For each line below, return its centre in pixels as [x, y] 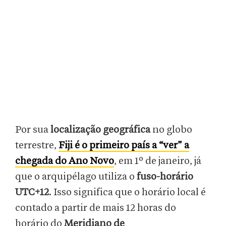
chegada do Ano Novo [65, 161]
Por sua [33, 130]
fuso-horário [165, 177]
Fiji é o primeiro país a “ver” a [124, 146]
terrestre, [37, 146]
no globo [171, 130]
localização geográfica [100, 130]
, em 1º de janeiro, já [158, 161]
